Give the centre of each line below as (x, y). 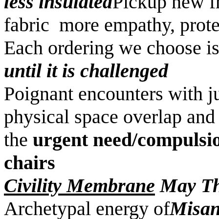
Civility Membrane (79, 186)
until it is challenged (86, 71)
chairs (30, 163)
